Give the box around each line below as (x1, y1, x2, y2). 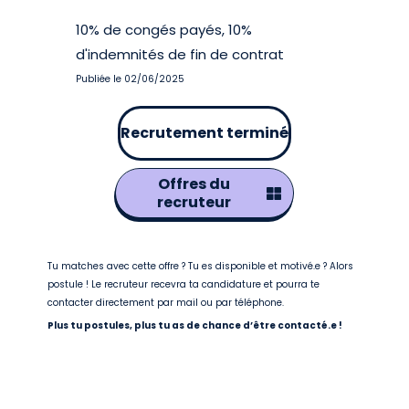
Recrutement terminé (121, 122, 288, 143)
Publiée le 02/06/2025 (76, 72, 185, 86)
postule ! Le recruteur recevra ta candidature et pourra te (47, 278, 320, 291)
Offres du (157, 173, 230, 194)
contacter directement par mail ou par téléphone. (47, 296, 285, 309)
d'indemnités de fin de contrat (76, 45, 285, 64)
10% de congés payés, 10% (76, 20, 253, 39)
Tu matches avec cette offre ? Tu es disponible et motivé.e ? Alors (47, 259, 354, 273)
